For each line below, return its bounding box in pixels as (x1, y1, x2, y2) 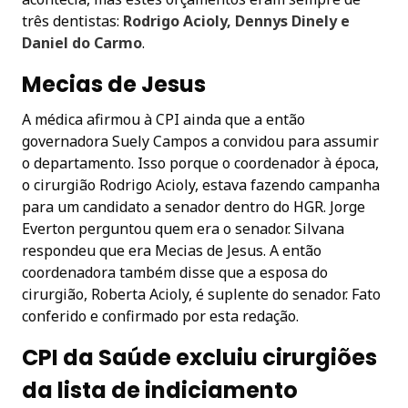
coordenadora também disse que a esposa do (22, 261, 328, 282)
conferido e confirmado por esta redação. (22, 305, 299, 326)
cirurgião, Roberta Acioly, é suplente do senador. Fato (22, 283, 381, 304)
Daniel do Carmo (22, 32, 142, 53)
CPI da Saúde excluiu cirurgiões (22, 342, 377, 372)
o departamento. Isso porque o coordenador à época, (22, 152, 379, 173)
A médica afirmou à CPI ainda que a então (22, 108, 305, 129)
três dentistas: (22, 10, 123, 31)
